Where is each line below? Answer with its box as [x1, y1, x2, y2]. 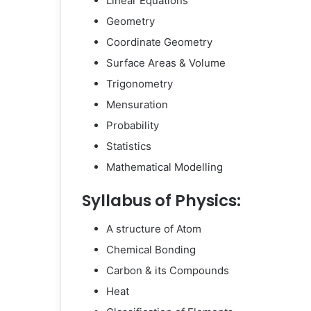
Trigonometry [106, 77, 173, 90]
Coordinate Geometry [106, 35, 212, 49]
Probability [106, 119, 159, 132]
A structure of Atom [106, 221, 201, 235]
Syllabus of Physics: [82, 190, 241, 212]
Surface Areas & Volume [106, 56, 226, 69]
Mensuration [106, 98, 168, 111]
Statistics [106, 140, 151, 153]
